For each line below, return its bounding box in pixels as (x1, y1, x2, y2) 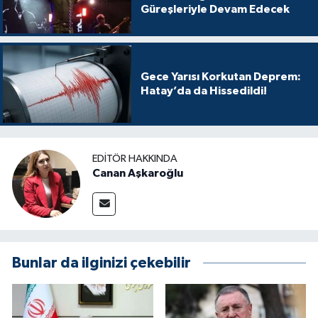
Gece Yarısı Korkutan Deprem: (140, 71, 301, 83)
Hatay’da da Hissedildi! (140, 85, 267, 97)
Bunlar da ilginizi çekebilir (12, 255, 191, 270)
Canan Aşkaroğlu (92, 168, 183, 180)
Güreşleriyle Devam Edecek (140, 4, 290, 16)
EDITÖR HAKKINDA (92, 153, 177, 165)
